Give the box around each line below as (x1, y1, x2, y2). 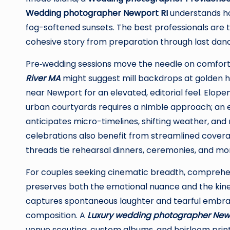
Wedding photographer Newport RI (26, 7, 168, 19)
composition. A (26, 209, 87, 221)
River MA (26, 72, 61, 84)
